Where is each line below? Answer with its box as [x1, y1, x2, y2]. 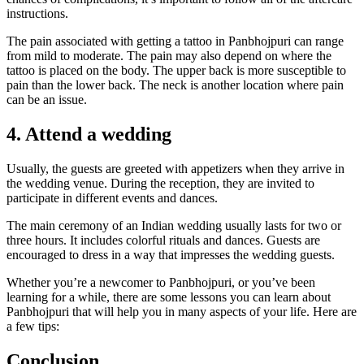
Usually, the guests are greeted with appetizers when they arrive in [6, 161, 344, 175]
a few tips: [6, 318, 59, 333]
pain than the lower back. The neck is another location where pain [6, 77, 344, 92]
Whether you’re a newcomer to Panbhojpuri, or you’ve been [6, 275, 315, 289]
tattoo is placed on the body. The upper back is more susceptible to [6, 63, 346, 77]
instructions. [6, 6, 68, 20]
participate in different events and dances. [6, 190, 218, 205]
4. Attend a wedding [6, 123, 171, 145]
